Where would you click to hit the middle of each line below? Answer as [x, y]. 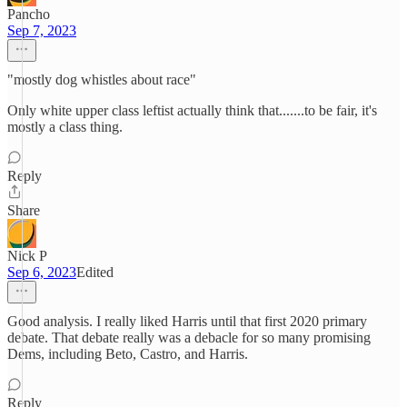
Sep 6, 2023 [42, 272]
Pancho [29, 14]
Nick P [27, 256]
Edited [95, 272]
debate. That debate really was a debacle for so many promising [189, 338]
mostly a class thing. [65, 127]
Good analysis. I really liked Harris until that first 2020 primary [187, 321]
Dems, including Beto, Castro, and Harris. [128, 354]
